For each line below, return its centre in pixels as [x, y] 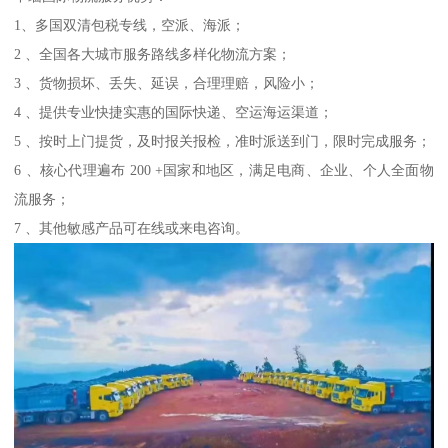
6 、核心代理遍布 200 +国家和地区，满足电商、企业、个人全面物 [224, 169]
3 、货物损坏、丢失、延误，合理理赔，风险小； [167, 82]
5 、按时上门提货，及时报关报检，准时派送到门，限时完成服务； [223, 140]
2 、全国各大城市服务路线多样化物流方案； [153, 53]
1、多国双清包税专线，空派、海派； [130, 24]
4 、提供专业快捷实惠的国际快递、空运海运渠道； [174, 111]
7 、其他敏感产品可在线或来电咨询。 [132, 227]
